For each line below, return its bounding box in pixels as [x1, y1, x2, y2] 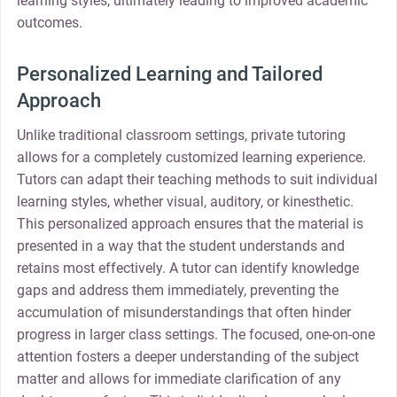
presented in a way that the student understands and [16, 237, 345, 255]
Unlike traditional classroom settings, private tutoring [16, 127, 346, 144]
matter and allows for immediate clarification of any [16, 370, 341, 388]
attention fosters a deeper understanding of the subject [16, 348, 359, 366]
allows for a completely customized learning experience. [16, 149, 366, 167]
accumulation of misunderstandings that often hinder [16, 304, 351, 322]
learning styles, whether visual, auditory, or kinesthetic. [16, 193, 354, 211]
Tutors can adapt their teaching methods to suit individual [16, 171, 378, 189]
